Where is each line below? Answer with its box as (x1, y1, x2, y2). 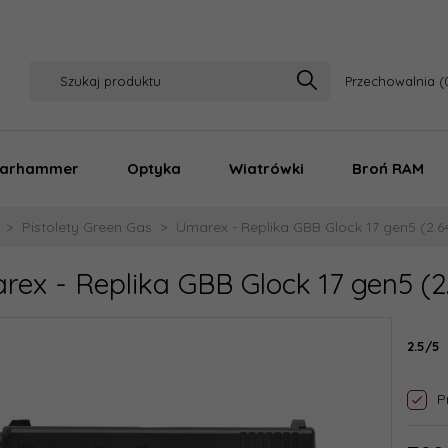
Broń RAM (352, 159, 424, 178)
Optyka (127, 159, 181, 178)
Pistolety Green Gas (22, 218, 152, 236)
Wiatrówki (229, 159, 304, 178)
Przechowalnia (345, 73, 435, 89)
